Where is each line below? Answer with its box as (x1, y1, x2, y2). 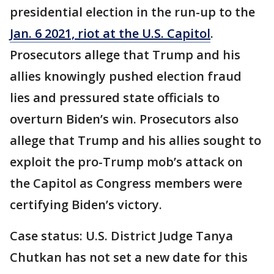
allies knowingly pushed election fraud (10, 67, 242, 84)
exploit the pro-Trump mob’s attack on (10, 153, 243, 170)
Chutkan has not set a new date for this (10, 248, 248, 265)
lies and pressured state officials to (10, 89, 220, 106)
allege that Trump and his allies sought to (10, 131, 261, 149)
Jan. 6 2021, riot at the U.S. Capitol (10, 24, 210, 42)
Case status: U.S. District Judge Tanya (10, 227, 233, 244)
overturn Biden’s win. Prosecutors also (10, 110, 239, 127)
